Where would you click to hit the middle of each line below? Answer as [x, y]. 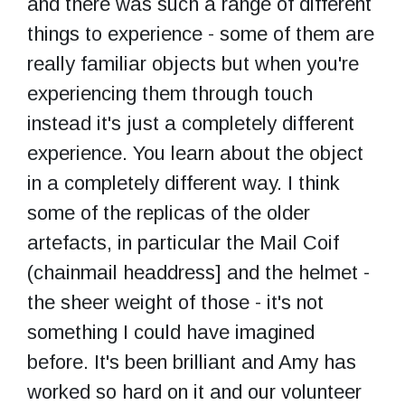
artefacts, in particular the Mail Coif [183, 242]
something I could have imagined [171, 332]
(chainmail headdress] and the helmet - [198, 272]
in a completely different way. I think [184, 183]
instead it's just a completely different [191, 123]
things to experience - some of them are [201, 33]
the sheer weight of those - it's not [175, 302]
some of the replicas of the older [169, 212]
